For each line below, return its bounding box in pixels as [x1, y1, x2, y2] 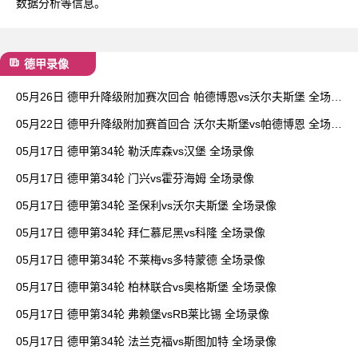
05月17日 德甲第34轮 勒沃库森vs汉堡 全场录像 [16, 144, 254, 157]
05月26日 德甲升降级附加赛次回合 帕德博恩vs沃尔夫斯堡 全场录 [16, 89, 342, 103]
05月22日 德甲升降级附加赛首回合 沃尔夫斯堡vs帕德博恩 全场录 [16, 117, 342, 130]
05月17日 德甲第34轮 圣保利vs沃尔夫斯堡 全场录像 [16, 198, 276, 212]
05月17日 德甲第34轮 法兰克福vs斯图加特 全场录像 [16, 334, 276, 348]
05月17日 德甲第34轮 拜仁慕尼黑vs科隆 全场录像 [16, 225, 265, 239]
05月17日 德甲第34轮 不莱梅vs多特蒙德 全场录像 [16, 253, 265, 266]
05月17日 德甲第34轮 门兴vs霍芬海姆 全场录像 [16, 171, 254, 185]
